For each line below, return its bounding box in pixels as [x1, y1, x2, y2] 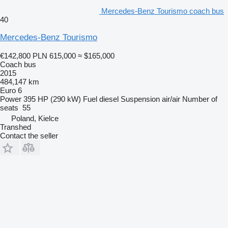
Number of [182, 94, 217, 103]
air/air [162, 94, 180, 103]
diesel [99, 94, 119, 103]
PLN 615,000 [33, 51, 76, 60]
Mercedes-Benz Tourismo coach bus [101, 6, 224, 15]
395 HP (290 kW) [23, 94, 81, 103]
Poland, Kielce [11, 113, 59, 123]
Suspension [121, 94, 160, 103]
